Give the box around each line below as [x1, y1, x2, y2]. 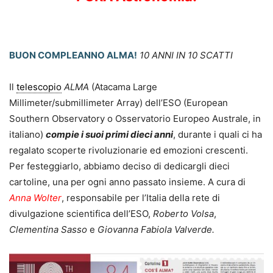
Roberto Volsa [153, 207, 214, 219]
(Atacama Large [89, 80, 157, 93]
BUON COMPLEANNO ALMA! [9, 49, 137, 61]
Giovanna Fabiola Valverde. [97, 223, 214, 235]
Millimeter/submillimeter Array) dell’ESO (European [9, 96, 228, 108]
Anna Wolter [9, 191, 62, 204]
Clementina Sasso [9, 223, 87, 235]
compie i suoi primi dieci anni [46, 128, 173, 140]
